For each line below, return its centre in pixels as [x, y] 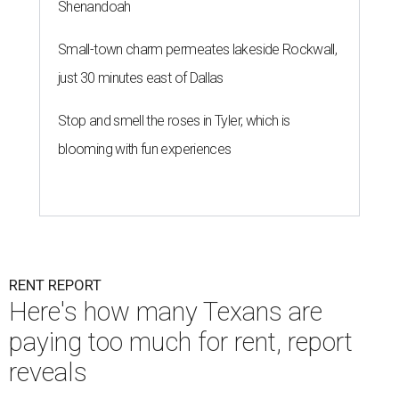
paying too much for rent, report [181, 342]
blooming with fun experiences [145, 150]
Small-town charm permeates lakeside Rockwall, [198, 50]
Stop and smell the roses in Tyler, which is [174, 121]
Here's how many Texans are [166, 312]
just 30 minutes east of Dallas [141, 78]
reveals [48, 373]
